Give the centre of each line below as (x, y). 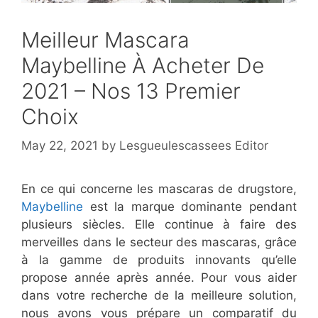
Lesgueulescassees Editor (194, 146)
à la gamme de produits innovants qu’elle (159, 260)
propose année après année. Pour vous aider (159, 278)
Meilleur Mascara (105, 39)
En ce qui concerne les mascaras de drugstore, (159, 189)
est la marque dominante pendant (193, 207)
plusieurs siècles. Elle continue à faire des (159, 225)
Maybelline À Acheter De (143, 65)
